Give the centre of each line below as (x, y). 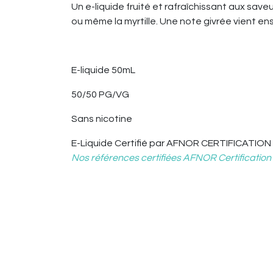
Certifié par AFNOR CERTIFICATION (192, 143)
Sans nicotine (102, 119)
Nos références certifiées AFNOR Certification (171, 158)
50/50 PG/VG (100, 94)
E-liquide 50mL (103, 70)
